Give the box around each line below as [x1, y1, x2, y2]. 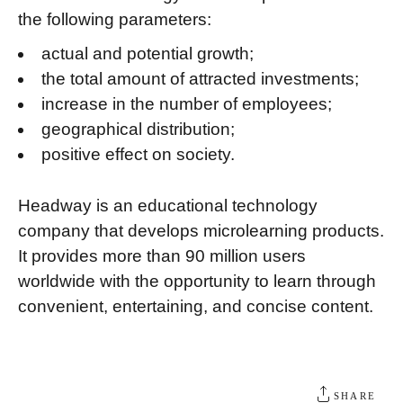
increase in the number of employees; [41, 94, 332, 114]
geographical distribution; [41, 120, 235, 139]
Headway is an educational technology [18, 195, 318, 215]
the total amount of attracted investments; [41, 69, 359, 89]
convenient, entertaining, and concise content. [18, 296, 373, 316]
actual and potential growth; [41, 44, 254, 64]
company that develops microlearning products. [18, 220, 384, 240]
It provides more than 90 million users [18, 246, 306, 265]
